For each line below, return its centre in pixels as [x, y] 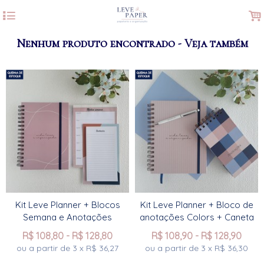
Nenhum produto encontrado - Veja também [132, 44]
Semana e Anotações [67, 217]
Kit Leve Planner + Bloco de [197, 205]
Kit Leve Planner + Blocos [67, 205]
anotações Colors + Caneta [197, 217]
